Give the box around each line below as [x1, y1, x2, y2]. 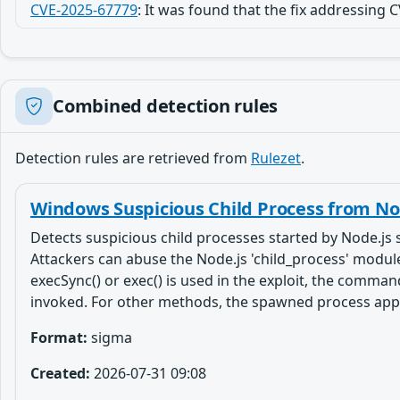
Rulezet [251, 148, 301, 168]
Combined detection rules [53, 94, 279, 118]
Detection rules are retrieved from [15, 148, 251, 168]
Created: [30, 363, 90, 383]
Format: [30, 328, 87, 347]
